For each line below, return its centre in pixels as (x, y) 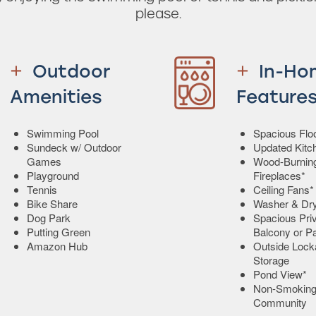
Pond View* (280, 274)
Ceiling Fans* (284, 190)
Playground (53, 176)
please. (158, 13)
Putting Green (59, 232)
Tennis (42, 190)
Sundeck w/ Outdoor (74, 147)
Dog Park (49, 218)
